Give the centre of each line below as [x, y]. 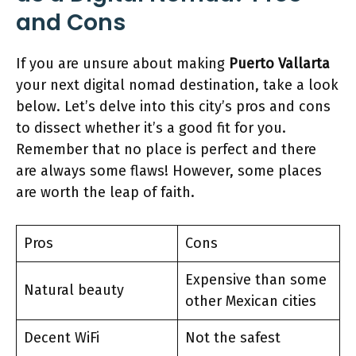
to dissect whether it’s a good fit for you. [151, 128]
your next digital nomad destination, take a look [177, 85]
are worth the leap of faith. [105, 192]
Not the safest [235, 338]
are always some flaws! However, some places [169, 171]
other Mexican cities [253, 301]
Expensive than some [256, 280]
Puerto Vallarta [279, 64]
